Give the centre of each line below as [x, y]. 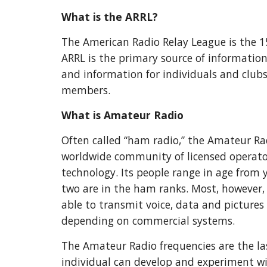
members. [86, 90]
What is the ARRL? [109, 17]
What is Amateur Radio [122, 115]
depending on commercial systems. [149, 221]
